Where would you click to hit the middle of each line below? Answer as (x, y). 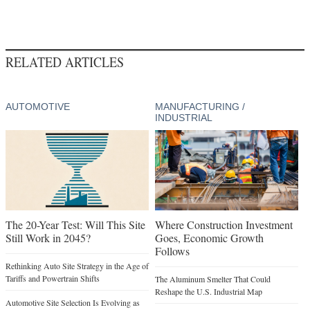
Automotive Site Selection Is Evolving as (73, 303)
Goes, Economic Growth (209, 238)
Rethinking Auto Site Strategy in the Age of (77, 266)
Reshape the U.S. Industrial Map (208, 292)
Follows (172, 251)
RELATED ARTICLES (65, 62)
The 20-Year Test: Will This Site (75, 225)
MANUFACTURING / (200, 107)
